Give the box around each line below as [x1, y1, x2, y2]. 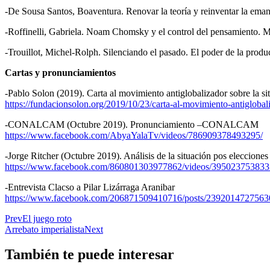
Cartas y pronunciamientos [5, 67, 116, 78]
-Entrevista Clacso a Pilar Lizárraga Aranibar [5, 181, 175, 192]
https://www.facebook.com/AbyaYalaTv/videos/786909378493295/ [5, 130, 263, 140]
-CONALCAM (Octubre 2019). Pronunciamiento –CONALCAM [5, 119, 259, 130]
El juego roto [22, 213, 72, 224]
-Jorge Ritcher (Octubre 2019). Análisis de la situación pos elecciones [5, 150, 268, 161]
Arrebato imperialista [5, 224, 84, 234]
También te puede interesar [5, 246, 174, 263]
